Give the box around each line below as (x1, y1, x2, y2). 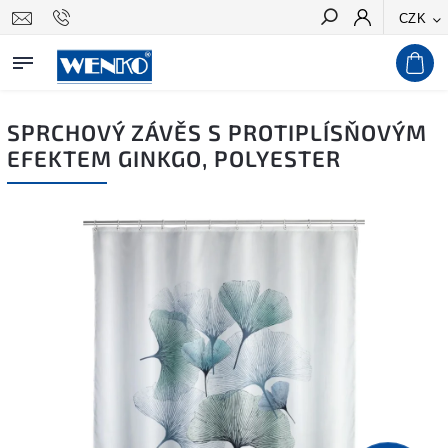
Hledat (378, 45, 426, 61)
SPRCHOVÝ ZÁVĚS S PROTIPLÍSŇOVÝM (7, 119, 427, 146)
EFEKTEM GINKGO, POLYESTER (7, 145, 341, 172)
